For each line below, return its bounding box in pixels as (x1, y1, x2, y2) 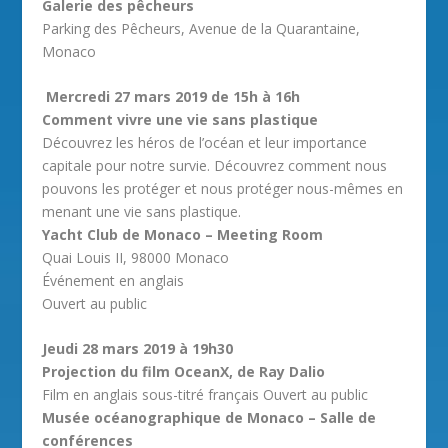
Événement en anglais (42, 270, 185, 290)
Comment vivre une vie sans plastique (42, 109, 319, 129)
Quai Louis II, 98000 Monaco (42, 247, 230, 267)
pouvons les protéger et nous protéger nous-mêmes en (42, 178, 404, 198)
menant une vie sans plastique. (42, 201, 242, 221)
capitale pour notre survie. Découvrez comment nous (42, 155, 388, 175)
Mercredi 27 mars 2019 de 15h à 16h (46, 86, 301, 106)
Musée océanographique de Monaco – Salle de (42, 408, 377, 428)
